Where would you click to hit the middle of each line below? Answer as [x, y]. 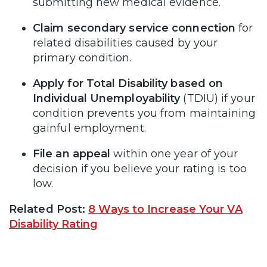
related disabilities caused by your [125, 43]
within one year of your [174, 154]
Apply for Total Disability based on [128, 83]
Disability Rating [54, 224]
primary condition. [84, 58]
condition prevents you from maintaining [145, 113]
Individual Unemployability [108, 98]
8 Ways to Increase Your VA [165, 209]
